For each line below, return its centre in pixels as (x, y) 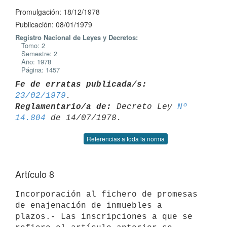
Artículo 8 (35, 174)
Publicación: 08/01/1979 (54, 24)
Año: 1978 (33, 62)
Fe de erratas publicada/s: (81, 84)
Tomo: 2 (30, 45)
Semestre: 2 (36, 53)
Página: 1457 (37, 70)
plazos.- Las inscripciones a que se (104, 217)
